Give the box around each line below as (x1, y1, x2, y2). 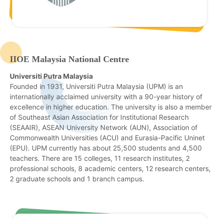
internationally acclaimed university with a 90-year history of (10, 92, 202, 101)
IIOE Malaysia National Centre (10, 54, 129, 64)
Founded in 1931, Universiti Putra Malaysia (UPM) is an (10, 82, 183, 90)
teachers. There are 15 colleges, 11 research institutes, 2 (10, 153, 190, 162)
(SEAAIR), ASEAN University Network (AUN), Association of (10, 123, 197, 131)
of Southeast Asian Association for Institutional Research (10, 112, 189, 121)
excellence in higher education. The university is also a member (10, 102, 212, 111)
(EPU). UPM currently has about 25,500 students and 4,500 (10, 143, 202, 152)
